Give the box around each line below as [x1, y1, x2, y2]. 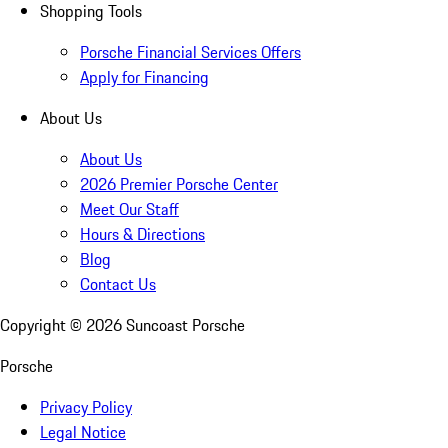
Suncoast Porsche [126, 312, 245, 337]
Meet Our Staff [80, 196, 179, 221]
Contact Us [80, 271, 156, 296]
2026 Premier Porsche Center [80, 171, 278, 196]
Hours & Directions [80, 221, 205, 246]
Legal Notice [40, 419, 126, 444]
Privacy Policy [40, 394, 132, 419]
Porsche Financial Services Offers [80, 39, 301, 64]
